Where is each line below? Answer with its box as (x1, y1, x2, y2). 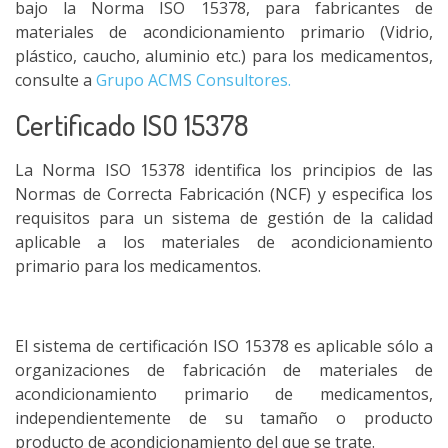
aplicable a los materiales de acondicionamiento (15, 231, 433, 253)
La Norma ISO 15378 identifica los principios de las (15, 159, 433, 181)
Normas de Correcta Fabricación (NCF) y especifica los (15, 183, 433, 205)
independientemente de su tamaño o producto (15, 407, 433, 429)
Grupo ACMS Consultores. (96, 69, 295, 91)
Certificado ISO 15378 (15, 106, 249, 143)
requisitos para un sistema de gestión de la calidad (15, 207, 433, 229)
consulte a (15, 69, 96, 91)
